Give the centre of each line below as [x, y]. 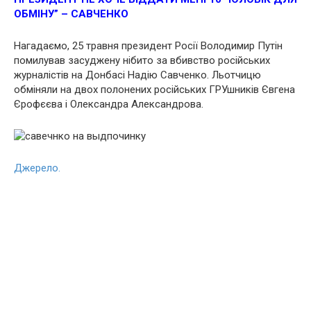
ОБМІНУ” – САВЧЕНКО [71, 14]
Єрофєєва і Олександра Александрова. [109, 104]
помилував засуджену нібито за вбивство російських [142, 60]
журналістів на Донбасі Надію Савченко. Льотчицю [137, 75]
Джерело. [37, 168]
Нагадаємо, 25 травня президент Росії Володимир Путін [148, 45]
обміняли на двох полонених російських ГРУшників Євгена [154, 89]
